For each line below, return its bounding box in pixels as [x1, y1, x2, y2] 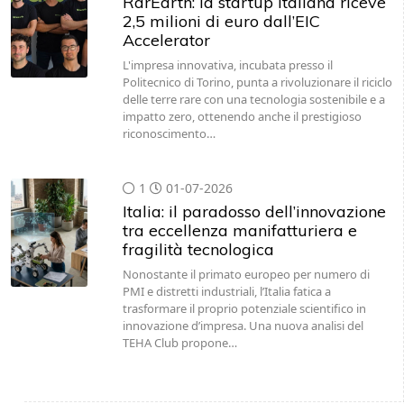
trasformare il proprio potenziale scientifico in [122, 300, 366, 317]
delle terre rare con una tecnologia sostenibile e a [122, 91, 385, 107]
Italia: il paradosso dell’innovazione [122, 201, 386, 222]
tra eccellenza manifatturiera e [122, 220, 357, 241]
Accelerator [122, 30, 210, 50]
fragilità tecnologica [122, 239, 274, 260]
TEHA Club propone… [122, 335, 237, 351]
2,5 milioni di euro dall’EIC [122, 11, 320, 32]
